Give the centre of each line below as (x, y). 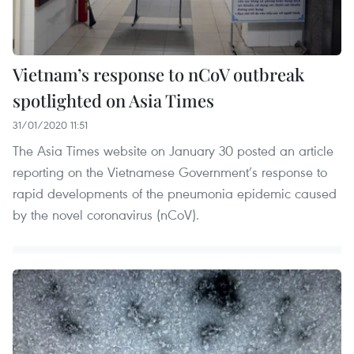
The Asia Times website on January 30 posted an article (173, 151)
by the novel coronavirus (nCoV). (106, 215)
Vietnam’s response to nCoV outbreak (158, 75)
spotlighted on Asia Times (113, 101)
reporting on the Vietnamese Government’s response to (170, 172)
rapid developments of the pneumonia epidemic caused (175, 194)
